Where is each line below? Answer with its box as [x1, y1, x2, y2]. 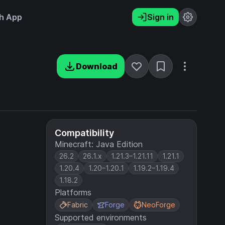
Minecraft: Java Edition [55, 139, 143, 149]
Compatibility [55, 128, 114, 138]
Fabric [67, 200, 88, 209]
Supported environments [55, 212, 147, 222]
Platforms [55, 187, 91, 197]
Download [76, 61, 118, 71]
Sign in [147, 12, 174, 22]
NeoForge [142, 200, 175, 209]
